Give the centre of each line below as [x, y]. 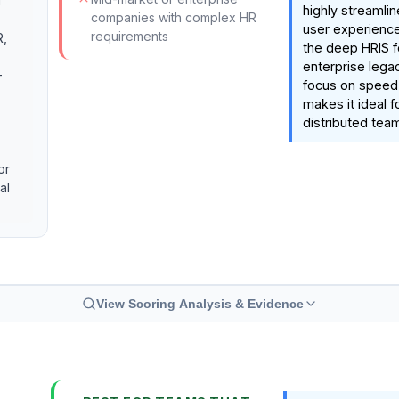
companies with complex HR [174, 17]
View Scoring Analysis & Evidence [199, 304]
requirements [130, 36]
